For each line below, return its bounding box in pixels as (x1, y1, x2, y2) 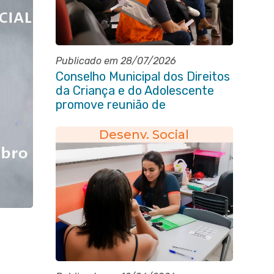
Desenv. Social (99, 127, 190, 142)
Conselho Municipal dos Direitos (55, 69, 230, 84)
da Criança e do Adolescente (55, 83, 214, 98)
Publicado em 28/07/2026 (55, 55, 176, 67)
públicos (55, 125, 101, 140)
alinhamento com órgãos (55, 111, 191, 126)
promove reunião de (55, 97, 166, 112)
